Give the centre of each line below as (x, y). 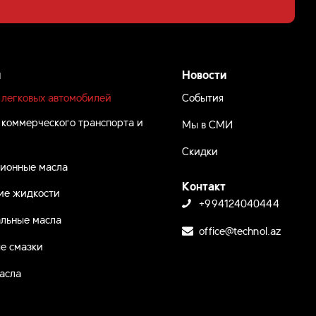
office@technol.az (240, 230)
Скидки (200, 150)
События (203, 97)
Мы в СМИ (208, 124)
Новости (205, 74)
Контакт (204, 185)
